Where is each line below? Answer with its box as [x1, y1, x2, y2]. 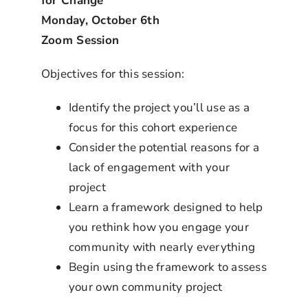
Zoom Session [41, 32, 120, 48]
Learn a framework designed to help [68, 199, 263, 215]
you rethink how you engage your [68, 219, 249, 235]
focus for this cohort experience [68, 119, 238, 135]
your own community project [68, 278, 223, 295]
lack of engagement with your [68, 159, 230, 175]
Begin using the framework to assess [68, 258, 267, 275]
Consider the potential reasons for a [68, 139, 260, 155]
